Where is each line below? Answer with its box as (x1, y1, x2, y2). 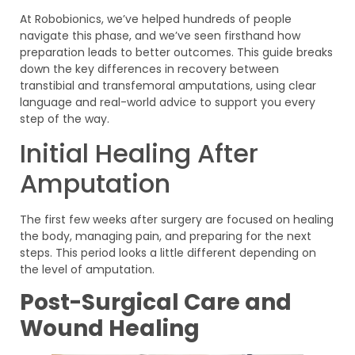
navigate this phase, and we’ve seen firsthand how (20, 27, 300, 44)
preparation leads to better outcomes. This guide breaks (20, 44, 333, 60)
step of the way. (20, 110, 109, 127)
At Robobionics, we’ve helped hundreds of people (20, 10, 292, 27)
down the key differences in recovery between (20, 60, 279, 77)
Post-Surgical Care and (20, 287, 292, 319)
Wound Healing (20, 313, 200, 345)
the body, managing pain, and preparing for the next (20, 228, 311, 245)
